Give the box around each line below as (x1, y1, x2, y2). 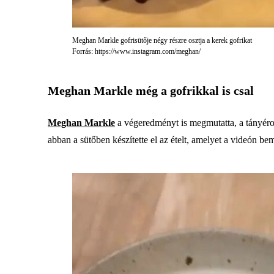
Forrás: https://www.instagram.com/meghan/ (72, 47, 201, 56)
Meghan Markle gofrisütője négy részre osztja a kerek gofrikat (72, 36, 252, 45)
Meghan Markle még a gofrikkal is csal (48, 84, 254, 97)
